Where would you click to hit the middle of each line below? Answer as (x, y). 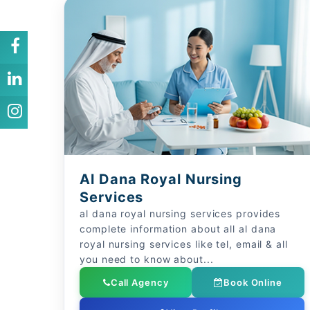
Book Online (253, 282)
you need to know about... (147, 259)
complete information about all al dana (178, 229)
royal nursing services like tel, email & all (184, 244)
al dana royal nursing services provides (180, 213)
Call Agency (139, 282)
